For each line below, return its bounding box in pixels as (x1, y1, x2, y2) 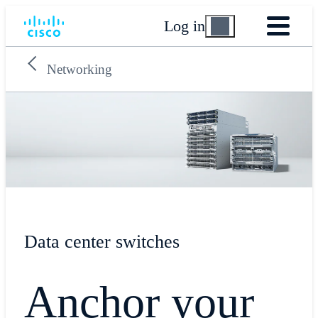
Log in (164, 16, 206, 35)
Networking (46, 62, 112, 77)
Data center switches (23, 231, 180, 252)
